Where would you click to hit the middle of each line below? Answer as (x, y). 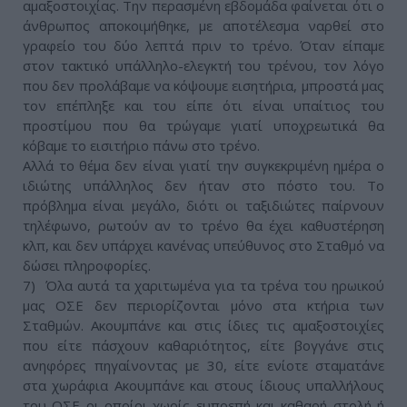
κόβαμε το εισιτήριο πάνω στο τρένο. (141, 146)
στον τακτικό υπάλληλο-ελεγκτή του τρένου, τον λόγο (203, 66)
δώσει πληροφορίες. (87, 266)
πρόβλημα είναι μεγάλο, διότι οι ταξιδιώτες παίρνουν (203, 206)
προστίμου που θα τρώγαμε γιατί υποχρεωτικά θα (203, 126)
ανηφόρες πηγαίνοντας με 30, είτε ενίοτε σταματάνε (203, 366)
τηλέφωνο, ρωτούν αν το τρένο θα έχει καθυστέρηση (203, 226)
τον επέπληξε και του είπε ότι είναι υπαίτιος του (203, 106)
